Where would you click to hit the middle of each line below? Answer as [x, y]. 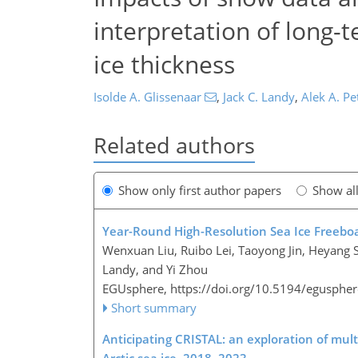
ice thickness [164, 64]
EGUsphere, [136, 289]
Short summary [154, 308]
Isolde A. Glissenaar [147, 97]
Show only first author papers [200, 191]
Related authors [174, 145]
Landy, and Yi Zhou [155, 270]
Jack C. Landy [259, 97]
